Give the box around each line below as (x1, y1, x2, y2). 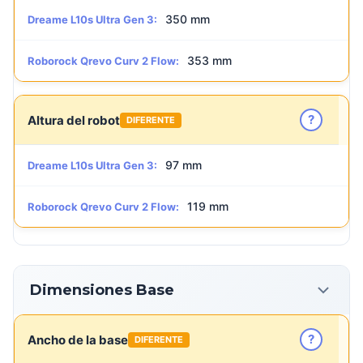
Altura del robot (28, 112, 120, 128)
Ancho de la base (28, 331, 128, 348)
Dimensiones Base (30, 280, 174, 299)
